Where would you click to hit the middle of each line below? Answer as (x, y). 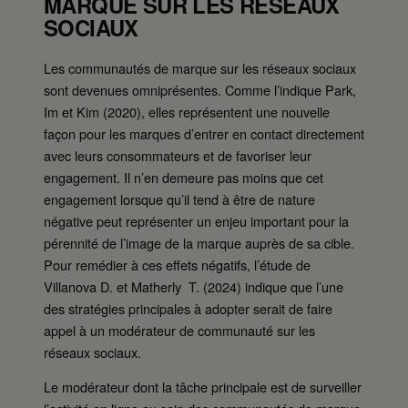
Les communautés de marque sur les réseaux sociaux (200, 67)
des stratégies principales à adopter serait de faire (188, 308)
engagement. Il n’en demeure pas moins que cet (184, 177)
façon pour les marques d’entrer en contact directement (204, 133)
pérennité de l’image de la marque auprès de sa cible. (199, 242)
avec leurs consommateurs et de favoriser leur (178, 155)
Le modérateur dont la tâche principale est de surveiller (203, 387)
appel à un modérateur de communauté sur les (179, 330)
